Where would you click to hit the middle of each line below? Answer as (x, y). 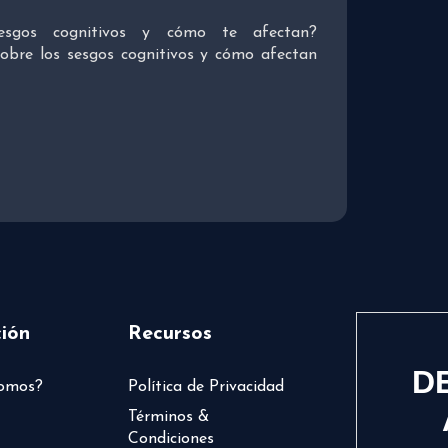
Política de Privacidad (205, 386)
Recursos (169, 333)
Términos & (168, 416)
